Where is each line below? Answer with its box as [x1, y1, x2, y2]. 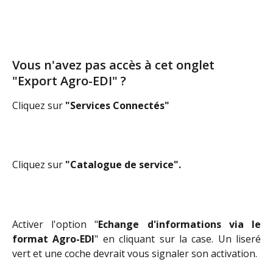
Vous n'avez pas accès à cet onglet [12, 56, 218, 73]
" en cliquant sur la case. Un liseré [94, 232, 261, 246]
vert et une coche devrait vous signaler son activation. [12, 246, 257, 260]
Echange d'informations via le [98, 217, 261, 231]
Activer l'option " [12, 217, 99, 231]
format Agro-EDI [12, 232, 95, 246]
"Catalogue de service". [65, 158, 181, 172]
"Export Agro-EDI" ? [12, 72, 126, 89]
